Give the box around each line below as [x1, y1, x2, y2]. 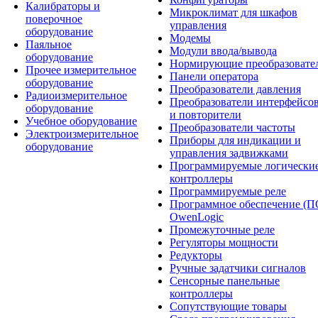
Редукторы [170, 249, 222, 261]
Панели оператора [170, 70, 258, 82]
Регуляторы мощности [170, 236, 278, 248]
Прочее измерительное [26, 64, 136, 76]
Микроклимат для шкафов [170, 6, 297, 18]
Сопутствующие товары [170, 300, 287, 312]
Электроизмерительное [26, 128, 138, 140]
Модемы [170, 32, 211, 44]
